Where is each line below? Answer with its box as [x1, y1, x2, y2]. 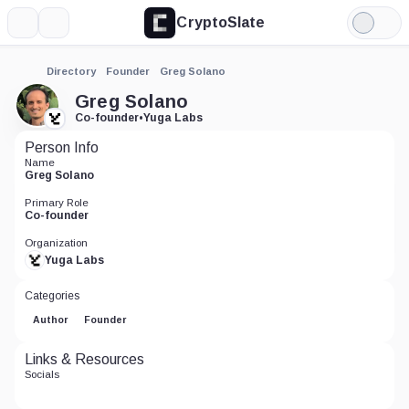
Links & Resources [25, 351, 144, 367]
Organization [25, 237, 88, 248]
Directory [47, 66, 96, 77]
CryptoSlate [176, 14, 266, 30]
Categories [25, 289, 79, 302]
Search [53, 21, 100, 37]
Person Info [25, 140, 99, 155]
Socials [25, 369, 59, 380]
